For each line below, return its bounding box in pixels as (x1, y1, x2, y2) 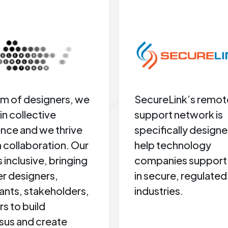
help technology (134, 138, 211, 151)
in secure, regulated (134, 169, 227, 182)
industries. (134, 184, 183, 197)
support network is (134, 108, 223, 121)
